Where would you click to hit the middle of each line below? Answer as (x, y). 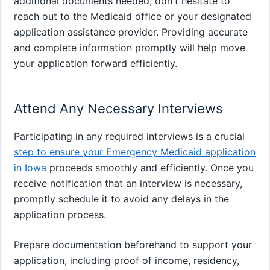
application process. (60, 214)
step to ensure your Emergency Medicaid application (135, 152)
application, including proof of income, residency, (127, 260)
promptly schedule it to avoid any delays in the (121, 199)
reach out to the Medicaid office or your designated (133, 17)
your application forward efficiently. (96, 64)
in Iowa (30, 167)
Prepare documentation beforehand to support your (133, 244)
